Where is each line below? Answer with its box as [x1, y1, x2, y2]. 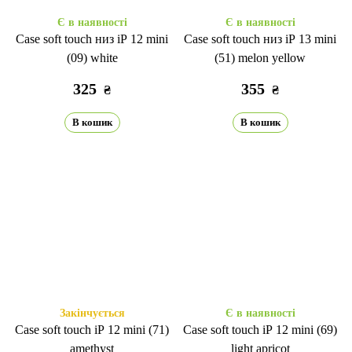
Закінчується [59, 307, 125, 319]
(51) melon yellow [214, 51, 306, 64]
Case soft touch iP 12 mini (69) [183, 323, 337, 336]
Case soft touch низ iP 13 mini [184, 32, 336, 46]
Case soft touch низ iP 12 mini [16, 32, 168, 46]
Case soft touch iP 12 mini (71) [15, 323, 169, 336]
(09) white [66, 51, 118, 64]
